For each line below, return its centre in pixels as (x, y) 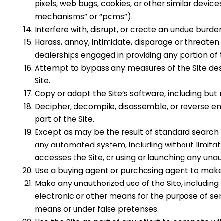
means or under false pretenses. (97, 209)
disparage (153, 42)
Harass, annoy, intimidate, (83, 42)
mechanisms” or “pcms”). (84, 17)
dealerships (57, 55)
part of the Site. (64, 119)
